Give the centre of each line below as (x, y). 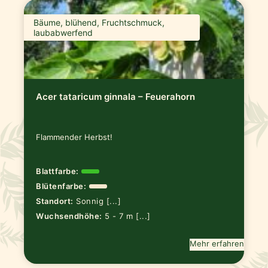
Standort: (55, 201)
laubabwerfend (63, 32)
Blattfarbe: (57, 171)
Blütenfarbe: (61, 186)
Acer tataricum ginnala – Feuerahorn (116, 97)
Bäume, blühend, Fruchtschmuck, (99, 22)
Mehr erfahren (217, 243)
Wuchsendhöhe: (69, 216)
